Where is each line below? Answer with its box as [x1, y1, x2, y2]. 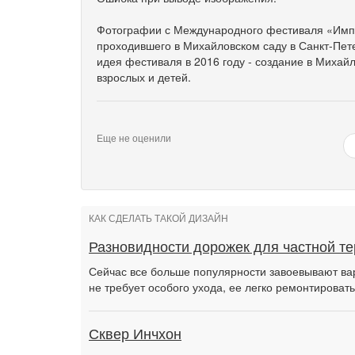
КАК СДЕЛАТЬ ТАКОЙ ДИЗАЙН [89, 213, 228, 224]
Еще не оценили [97, 131, 171, 144]
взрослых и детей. [97, 69, 191, 85]
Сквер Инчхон [89, 326, 181, 342]
